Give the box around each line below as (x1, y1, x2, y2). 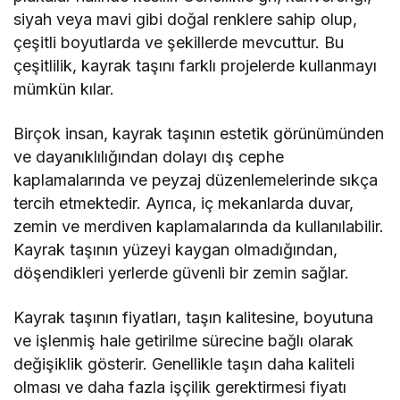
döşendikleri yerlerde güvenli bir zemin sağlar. (13, 263, 350, 283)
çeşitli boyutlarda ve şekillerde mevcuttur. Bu (13, 33, 345, 53)
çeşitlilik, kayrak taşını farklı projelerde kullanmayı (13, 56, 378, 76)
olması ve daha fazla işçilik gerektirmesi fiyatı (13, 378, 347, 397)
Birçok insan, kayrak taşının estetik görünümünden (13, 124, 385, 144)
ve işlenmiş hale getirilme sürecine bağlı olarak (13, 331, 354, 351)
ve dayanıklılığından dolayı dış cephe (13, 147, 285, 167)
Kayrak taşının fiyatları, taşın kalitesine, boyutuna (13, 308, 374, 328)
